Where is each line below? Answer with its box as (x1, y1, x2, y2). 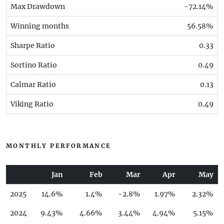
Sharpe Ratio (10, 41, 55, 50)
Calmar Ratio (10, 80, 56, 89)
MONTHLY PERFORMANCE (6, 142, 111, 150)
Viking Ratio (10, 99, 53, 109)
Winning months (10, 21, 69, 31)
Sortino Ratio (10, 60, 57, 70)
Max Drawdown (10, 2, 65, 11)
